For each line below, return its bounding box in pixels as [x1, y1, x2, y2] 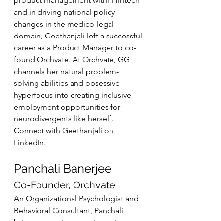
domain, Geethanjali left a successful [14, 31, 144, 40]
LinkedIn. [14, 138, 46, 147]
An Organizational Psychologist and [14, 194, 141, 203]
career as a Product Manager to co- [14, 43, 136, 52]
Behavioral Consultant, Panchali [14, 206, 125, 215]
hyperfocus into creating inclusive [14, 90, 133, 100]
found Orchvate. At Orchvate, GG [14, 55, 132, 64]
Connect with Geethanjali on [14, 126, 115, 135]
